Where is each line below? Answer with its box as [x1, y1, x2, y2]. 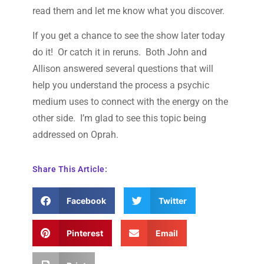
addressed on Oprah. [32, 129, 118, 141]
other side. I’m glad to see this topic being [32, 113, 206, 124]
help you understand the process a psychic [32, 80, 209, 91]
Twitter [158, 196, 187, 206]
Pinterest [67, 228, 104, 239]
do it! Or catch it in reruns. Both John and [32, 47, 207, 58]
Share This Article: [32, 164, 108, 174]
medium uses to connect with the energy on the [32, 96, 228, 108]
